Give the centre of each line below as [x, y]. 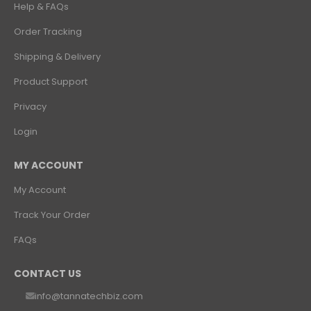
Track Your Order [52, 215]
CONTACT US [48, 273]
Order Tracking [48, 32]
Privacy [30, 107]
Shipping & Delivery [57, 57]
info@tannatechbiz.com [89, 296]
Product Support [51, 82]
